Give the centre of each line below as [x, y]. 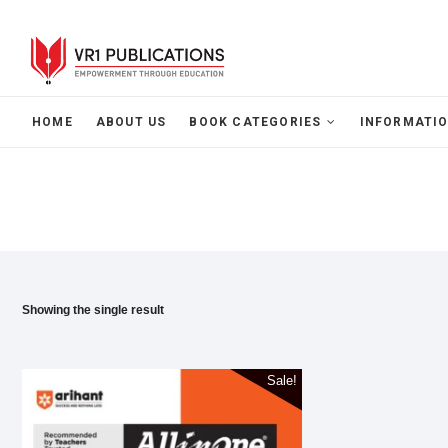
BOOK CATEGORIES [255, 122]
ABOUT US [131, 122]
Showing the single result [93, 310]
